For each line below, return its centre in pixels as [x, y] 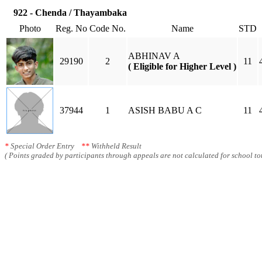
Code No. [108, 28]
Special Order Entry [45, 146]
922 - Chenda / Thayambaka [70, 13]
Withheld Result [116, 146]
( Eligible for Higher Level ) [182, 66]
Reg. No [71, 28]
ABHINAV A [154, 56]
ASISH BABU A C [165, 110]
